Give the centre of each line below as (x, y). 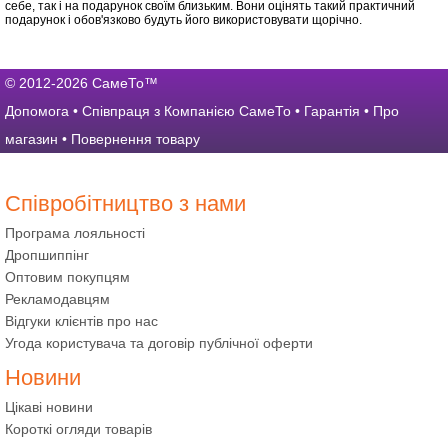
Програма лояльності (75, 232)
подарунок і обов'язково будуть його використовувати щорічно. (183, 19)
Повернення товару (135, 138)
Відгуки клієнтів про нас (81, 320)
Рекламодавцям (57, 298)
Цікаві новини (49, 406)
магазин (31, 138)
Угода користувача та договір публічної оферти (159, 342)
